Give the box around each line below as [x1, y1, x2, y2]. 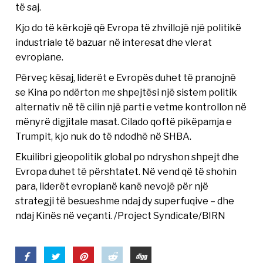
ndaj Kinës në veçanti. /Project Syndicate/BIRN [15, 210, 226, 222]
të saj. [15, 1, 42, 14]
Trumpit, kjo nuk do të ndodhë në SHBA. [15, 130, 192, 143]
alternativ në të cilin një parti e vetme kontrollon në [15, 101, 247, 113]
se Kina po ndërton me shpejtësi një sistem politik [15, 86, 238, 99]
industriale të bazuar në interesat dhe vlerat [15, 36, 213, 49]
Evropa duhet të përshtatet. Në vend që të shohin [15, 166, 237, 178]
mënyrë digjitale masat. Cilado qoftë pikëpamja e [15, 116, 232, 128]
